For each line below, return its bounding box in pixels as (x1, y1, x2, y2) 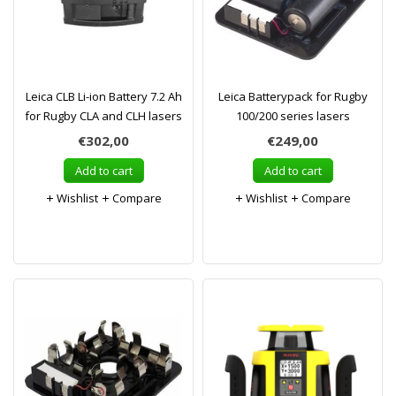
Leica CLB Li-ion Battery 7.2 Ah (25, 88, 182, 104)
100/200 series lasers (235, 108, 350, 124)
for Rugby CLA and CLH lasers (25, 108, 182, 124)
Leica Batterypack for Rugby (217, 88, 368, 104)
